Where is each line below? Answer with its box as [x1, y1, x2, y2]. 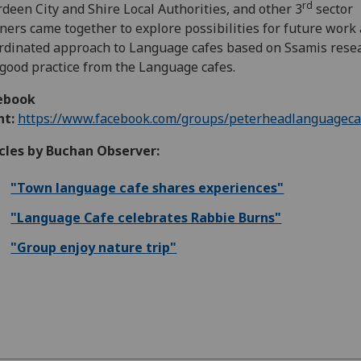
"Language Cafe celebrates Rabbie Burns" [10, 208, 282, 226]
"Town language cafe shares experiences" [10, 178, 284, 197]
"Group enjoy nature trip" [10, 238, 177, 256]
